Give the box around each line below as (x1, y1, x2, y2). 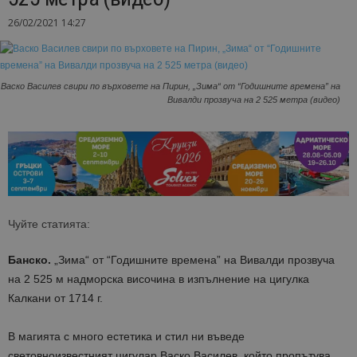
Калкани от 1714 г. (8, 292, 103, 305)
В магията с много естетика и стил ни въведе (8, 330, 245, 343)
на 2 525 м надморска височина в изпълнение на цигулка (8, 273, 309, 286)
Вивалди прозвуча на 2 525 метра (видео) (167, 95, 340, 105)
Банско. (8, 253, 54, 267)
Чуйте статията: (8, 218, 90, 231)
